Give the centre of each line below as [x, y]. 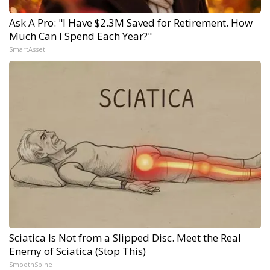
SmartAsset [27, 49]
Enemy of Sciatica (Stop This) [77, 251]
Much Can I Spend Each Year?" [80, 36]
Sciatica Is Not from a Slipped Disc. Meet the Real [125, 237]
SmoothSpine [31, 264]
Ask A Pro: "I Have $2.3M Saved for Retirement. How [131, 22]
